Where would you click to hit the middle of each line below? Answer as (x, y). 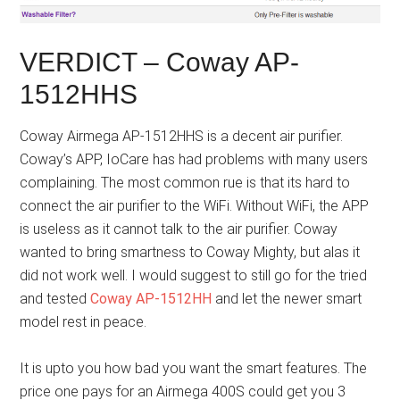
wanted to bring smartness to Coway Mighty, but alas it (190, 253)
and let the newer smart (287, 299)
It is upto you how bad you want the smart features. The (194, 369)
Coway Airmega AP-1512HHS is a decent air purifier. (182, 137)
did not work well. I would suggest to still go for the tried (194, 276)
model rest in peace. (83, 322)
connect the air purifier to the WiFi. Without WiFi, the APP (195, 206)
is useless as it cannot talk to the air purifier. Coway (179, 229)
